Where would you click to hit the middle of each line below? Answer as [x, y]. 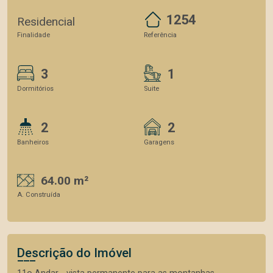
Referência [160, 35]
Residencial [46, 21]
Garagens [159, 142]
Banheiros [33, 142]
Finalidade [34, 35]
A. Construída [39, 195]
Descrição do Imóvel [74, 253]
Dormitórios [35, 88]
